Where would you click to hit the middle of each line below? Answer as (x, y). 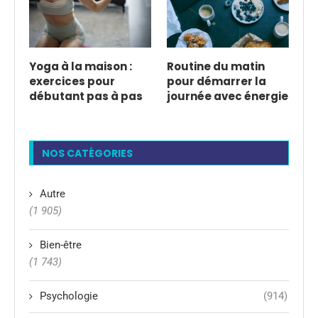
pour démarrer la (216, 82)
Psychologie (69, 296)
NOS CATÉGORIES (87, 154)
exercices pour (72, 82)
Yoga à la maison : (81, 67)
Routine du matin (215, 67)
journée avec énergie (227, 97)
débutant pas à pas (86, 97)
